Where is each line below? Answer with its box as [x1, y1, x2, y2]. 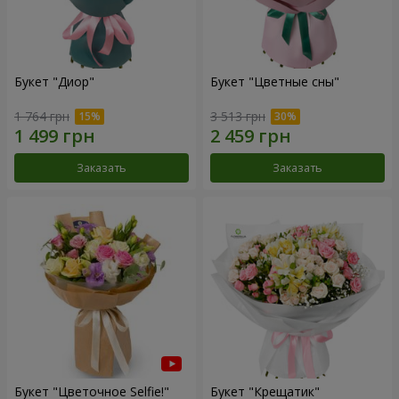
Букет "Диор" [14, 73, 94, 91]
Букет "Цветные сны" [210, 73, 339, 91]
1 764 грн [14, 107, 69, 125]
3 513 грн [210, 107, 265, 125]
